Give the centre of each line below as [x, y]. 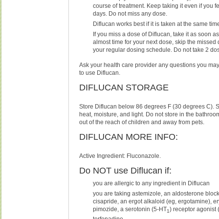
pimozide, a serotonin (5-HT [130, 209]
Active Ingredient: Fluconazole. [120, 156]
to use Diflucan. [100, 73]
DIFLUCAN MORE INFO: [129, 137]
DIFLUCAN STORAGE [124, 87]
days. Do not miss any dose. [130, 13]
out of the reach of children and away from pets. [142, 122]
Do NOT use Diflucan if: [126, 170]
